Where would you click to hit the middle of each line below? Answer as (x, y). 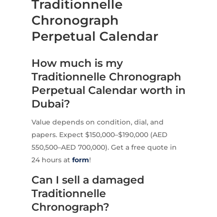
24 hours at (52, 160)
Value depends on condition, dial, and (97, 122)
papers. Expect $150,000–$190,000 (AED (99, 135)
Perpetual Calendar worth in (108, 91)
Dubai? (51, 104)
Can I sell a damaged (88, 180)
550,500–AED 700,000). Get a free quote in (104, 147)
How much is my (77, 63)
